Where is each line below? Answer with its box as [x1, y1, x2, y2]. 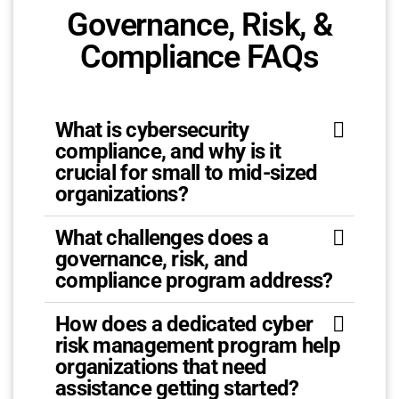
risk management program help [55, 333, 340, 358]
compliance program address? [55, 268, 333, 293]
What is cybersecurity [55, 118, 248, 142]
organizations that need [55, 354, 267, 379]
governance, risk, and [55, 247, 248, 272]
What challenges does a [55, 225, 269, 250]
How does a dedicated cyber [55, 312, 313, 337]
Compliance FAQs [80, 38, 319, 76]
